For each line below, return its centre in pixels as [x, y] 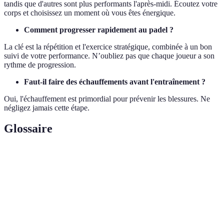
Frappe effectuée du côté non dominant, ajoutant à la [126, 216]
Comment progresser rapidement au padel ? [99, 29]
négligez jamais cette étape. [47, 107]
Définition [67, 159]
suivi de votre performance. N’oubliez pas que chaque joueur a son [109, 55]
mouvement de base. [80, 193]
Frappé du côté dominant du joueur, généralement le [125, 183]
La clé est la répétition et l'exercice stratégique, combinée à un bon [108, 46]
